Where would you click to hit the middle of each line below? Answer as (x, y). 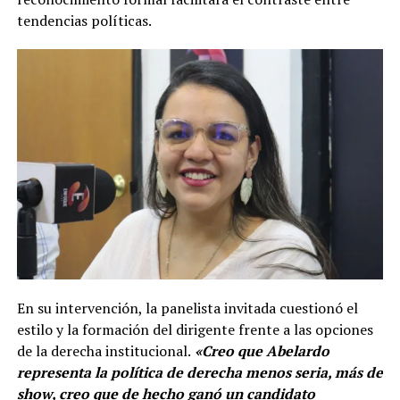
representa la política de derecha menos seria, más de (200, 373)
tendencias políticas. (84, 21)
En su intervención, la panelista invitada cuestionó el (187, 308)
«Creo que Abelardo (260, 351)
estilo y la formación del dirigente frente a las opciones (195, 330)
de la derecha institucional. (104, 351)
